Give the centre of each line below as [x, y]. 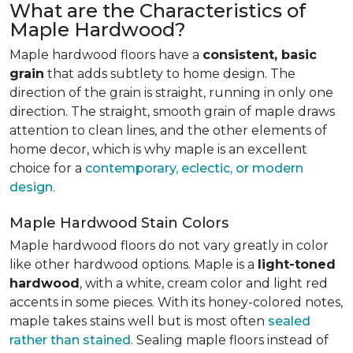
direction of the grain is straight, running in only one [171, 93]
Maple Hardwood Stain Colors [119, 223]
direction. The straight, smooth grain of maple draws [172, 111]
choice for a [47, 168]
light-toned [297, 264]
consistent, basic [260, 55]
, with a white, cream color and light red [204, 283]
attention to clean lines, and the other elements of [168, 130]
